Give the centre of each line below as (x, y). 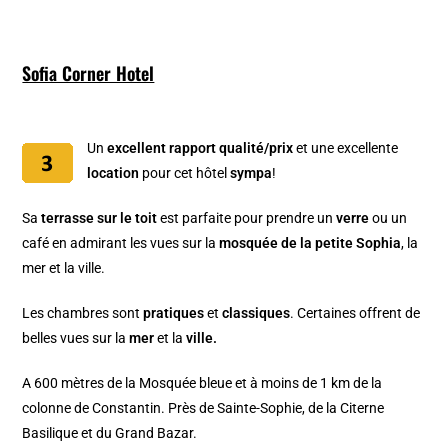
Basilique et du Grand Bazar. (111, 433)
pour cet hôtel (185, 173)
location (113, 173)
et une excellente (347, 148)
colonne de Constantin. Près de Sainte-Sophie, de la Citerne (203, 408)
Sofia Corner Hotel (88, 73)
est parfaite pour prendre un (247, 218)
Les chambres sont (83, 313)
